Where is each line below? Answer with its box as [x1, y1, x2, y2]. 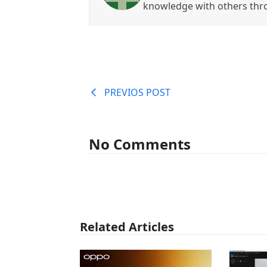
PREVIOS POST [104, 86, 171, 99]
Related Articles [80, 219, 175, 235]
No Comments [89, 134, 191, 154]
